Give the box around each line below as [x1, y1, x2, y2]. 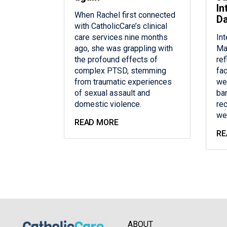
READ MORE [74, 118, 119, 128]
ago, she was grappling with [74, 44, 173, 54]
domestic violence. [74, 99, 141, 109]
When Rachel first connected [74, 10, 175, 20]
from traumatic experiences [74, 77, 172, 87]
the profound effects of [74, 55, 158, 65]
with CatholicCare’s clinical [74, 21, 167, 31]
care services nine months [74, 32, 168, 43]
